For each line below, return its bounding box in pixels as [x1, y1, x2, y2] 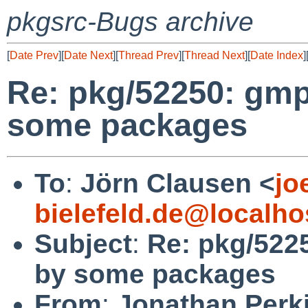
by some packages [34, 258, 276, 289]
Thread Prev [118, 49, 179, 61]
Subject [34, 228, 132, 258]
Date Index [250, 49, 303, 61]
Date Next [64, 49, 113, 61]
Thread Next [184, 49, 245, 61]
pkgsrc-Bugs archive [7, 7, 254, 36]
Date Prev [10, 49, 58, 61]
